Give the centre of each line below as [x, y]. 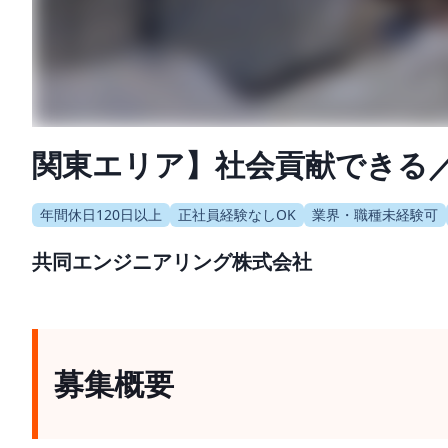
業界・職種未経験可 [375, 214]
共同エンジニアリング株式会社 [172, 261]
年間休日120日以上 [101, 214]
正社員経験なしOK [237, 214]
